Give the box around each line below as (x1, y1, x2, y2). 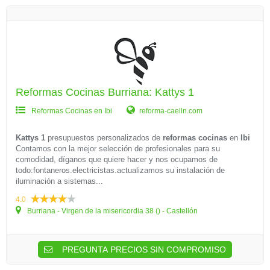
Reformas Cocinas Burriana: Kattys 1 (16, 86, 194, 98)
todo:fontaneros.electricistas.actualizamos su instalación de (16, 166, 225, 175)
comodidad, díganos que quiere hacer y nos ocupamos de (16, 155, 218, 164)
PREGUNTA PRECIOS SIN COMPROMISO (60, 245, 226, 254)
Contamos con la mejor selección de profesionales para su (16, 144, 220, 153)
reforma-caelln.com (139, 107, 202, 115)
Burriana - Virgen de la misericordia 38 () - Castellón (25, 207, 198, 215)
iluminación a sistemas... (16, 177, 103, 186)
